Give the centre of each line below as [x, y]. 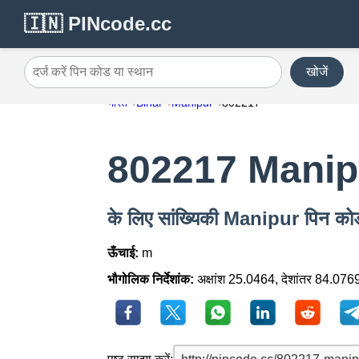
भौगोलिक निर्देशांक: [151, 280]
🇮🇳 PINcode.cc [98, 24]
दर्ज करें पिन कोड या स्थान [83, 78]
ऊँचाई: [123, 253]
